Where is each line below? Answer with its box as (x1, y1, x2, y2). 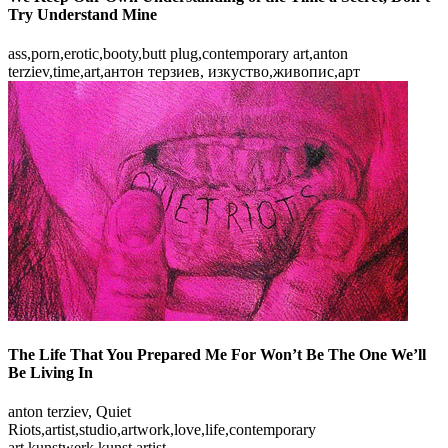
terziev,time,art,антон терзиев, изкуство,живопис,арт (8, 62, 360, 80)
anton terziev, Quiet (8, 403, 131, 421)
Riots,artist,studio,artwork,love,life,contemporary (8, 421, 316, 439)
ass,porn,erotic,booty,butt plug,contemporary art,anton (8, 44, 348, 62)
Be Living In (8, 364, 93, 382)
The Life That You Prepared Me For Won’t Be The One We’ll (8, 346, 426, 364)
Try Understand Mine (8, 5, 157, 23)
